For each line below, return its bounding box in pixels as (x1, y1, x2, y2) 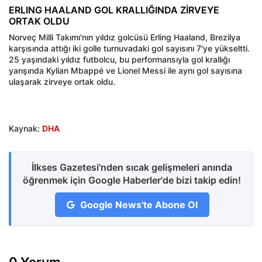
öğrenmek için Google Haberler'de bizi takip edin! (23, 174, 241, 187)
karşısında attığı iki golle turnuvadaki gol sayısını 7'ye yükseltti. (9, 43, 250, 54)
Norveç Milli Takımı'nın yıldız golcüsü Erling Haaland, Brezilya (9, 32, 240, 43)
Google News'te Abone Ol (77, 199, 198, 211)
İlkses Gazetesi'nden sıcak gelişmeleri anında (32, 161, 232, 174)
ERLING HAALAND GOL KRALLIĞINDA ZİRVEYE (9, 4, 219, 16)
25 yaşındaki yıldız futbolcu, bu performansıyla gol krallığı (9, 54, 230, 65)
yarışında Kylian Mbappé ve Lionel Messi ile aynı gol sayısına (9, 65, 242, 76)
